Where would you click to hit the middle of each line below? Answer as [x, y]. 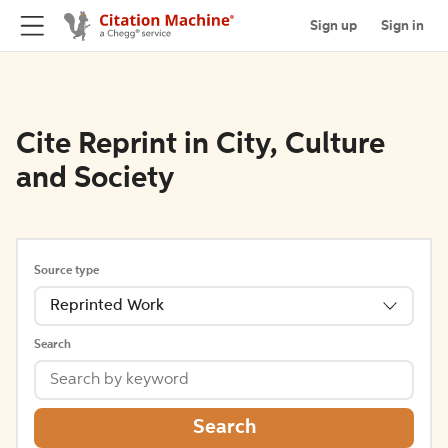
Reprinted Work [107, 306]
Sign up [333, 25]
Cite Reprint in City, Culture [200, 145]
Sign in [402, 25]
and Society [95, 179]
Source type [66, 271]
